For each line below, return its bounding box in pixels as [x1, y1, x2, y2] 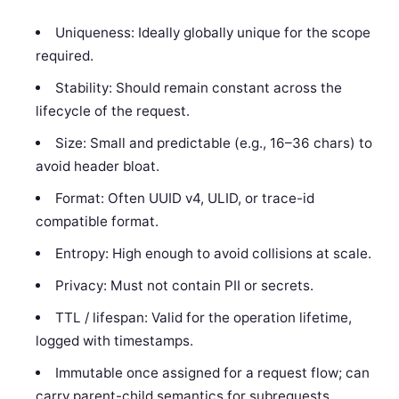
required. [36, 47, 94, 65]
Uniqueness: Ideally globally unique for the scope [54, 24, 370, 42]
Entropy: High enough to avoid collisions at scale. [54, 245, 371, 263]
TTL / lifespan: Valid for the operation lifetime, [54, 309, 352, 327]
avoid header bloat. [36, 158, 160, 175]
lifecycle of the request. [36, 102, 191, 120]
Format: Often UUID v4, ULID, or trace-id [54, 190, 314, 208]
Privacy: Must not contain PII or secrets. [54, 277, 313, 295]
